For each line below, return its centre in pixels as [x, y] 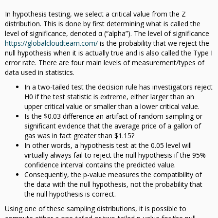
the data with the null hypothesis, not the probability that [113, 184]
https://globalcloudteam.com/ [51, 43]
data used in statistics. [40, 72]
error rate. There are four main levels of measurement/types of [105, 62]
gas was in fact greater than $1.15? [79, 135]
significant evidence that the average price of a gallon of [113, 126]
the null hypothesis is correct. [70, 194]
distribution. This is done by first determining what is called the [103, 23]
